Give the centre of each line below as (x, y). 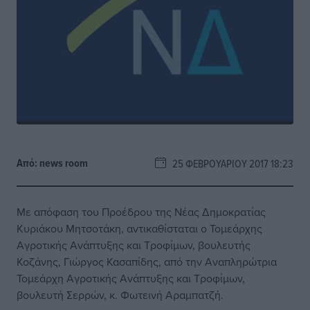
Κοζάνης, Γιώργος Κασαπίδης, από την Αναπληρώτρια (147, 262)
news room (64, 163)
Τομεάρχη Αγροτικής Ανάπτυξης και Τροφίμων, (131, 278)
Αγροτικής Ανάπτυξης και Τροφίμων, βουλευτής (134, 245)
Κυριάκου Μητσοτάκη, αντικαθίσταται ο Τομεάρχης (139, 228)
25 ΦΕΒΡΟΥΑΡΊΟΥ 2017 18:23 (230, 163)
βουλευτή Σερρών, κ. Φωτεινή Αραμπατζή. (120, 295)
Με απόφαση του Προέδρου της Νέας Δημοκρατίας (141, 212)
